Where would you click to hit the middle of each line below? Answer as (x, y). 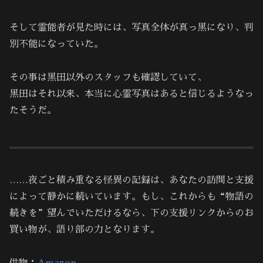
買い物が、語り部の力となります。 (85, 230)
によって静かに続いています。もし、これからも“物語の (131, 197)
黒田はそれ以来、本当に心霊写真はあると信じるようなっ (131, 94)
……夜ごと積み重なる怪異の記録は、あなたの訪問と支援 (131, 181)
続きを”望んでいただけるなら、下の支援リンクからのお (131, 213)
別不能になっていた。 (56, 44)
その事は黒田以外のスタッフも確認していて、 (108, 78)
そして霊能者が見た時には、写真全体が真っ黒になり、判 (131, 28)
